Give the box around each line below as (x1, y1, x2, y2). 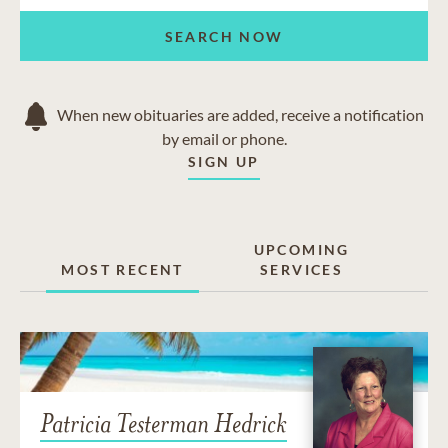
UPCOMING (253, 241, 350, 259)
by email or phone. (161, 129, 287, 149)
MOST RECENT (61, 261, 184, 279)
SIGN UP (188, 153, 260, 171)
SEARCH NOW (164, 27, 284, 45)
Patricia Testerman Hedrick (40, 407, 287, 441)
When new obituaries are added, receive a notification (56, 105, 424, 125)
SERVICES (260, 261, 344, 279)
